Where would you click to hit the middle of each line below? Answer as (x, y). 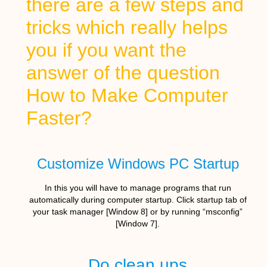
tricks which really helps (127, 28)
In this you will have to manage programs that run (138, 188)
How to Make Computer (127, 96)
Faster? (59, 118)
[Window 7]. (138, 224)
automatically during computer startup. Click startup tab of (138, 200)
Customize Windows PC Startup (138, 164)
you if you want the (106, 50)
